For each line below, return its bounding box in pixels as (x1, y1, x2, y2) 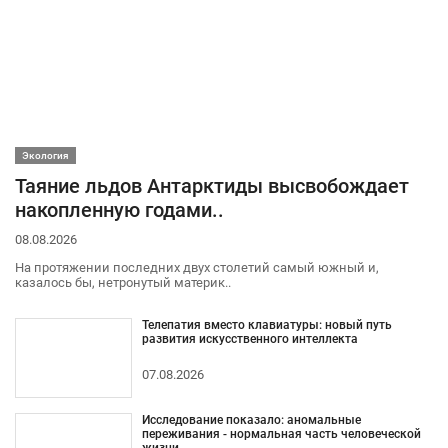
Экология (22, 150, 69, 161)
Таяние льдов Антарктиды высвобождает (15, 174, 409, 198)
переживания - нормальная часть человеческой (141, 426, 421, 441)
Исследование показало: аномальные (141, 412, 361, 427)
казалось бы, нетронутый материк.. (15, 274, 231, 290)
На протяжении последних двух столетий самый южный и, (15, 259, 379, 275)
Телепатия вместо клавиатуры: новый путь (141, 317, 392, 332)
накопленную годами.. (15, 198, 224, 222)
